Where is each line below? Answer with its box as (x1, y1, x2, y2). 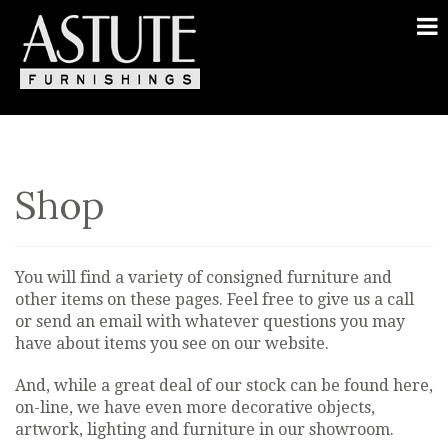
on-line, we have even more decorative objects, (15, 398, 375, 417)
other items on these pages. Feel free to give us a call (15, 290, 414, 309)
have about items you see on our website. (15, 334, 329, 353)
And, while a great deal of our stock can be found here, (15, 376, 433, 395)
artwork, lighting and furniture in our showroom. (15, 420, 394, 439)
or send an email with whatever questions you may (15, 312, 405, 331)
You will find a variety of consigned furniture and (15, 268, 392, 287)
